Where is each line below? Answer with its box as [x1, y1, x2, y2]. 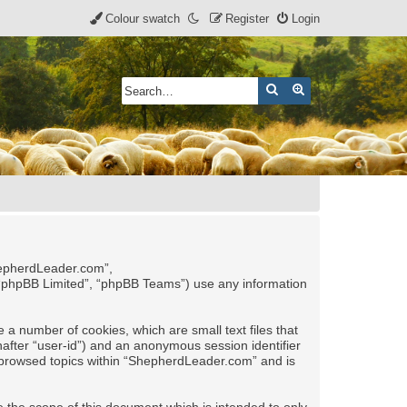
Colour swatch [105, 12, 180, 25]
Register [225, 12, 269, 25]
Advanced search [305, 82, 402, 95]
